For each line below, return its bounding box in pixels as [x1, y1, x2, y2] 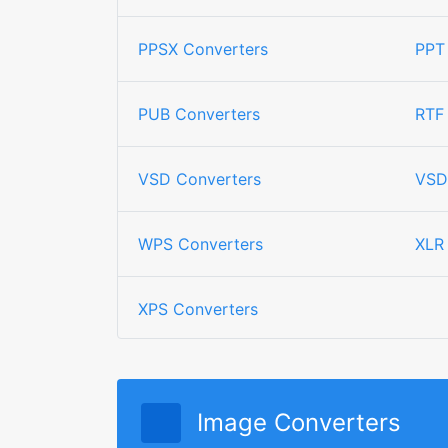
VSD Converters [138, 169, 261, 189]
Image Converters [197, 408, 401, 437]
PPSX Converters [138, 39, 268, 59]
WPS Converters [138, 234, 263, 254]
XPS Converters [138, 299, 258, 319]
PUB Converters [138, 104, 260, 124]
